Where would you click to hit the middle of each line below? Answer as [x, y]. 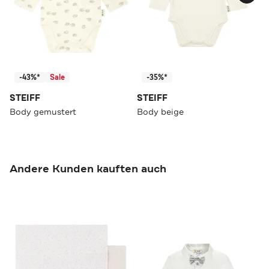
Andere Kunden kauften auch [88, 168]
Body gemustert [43, 111]
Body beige [160, 111]
